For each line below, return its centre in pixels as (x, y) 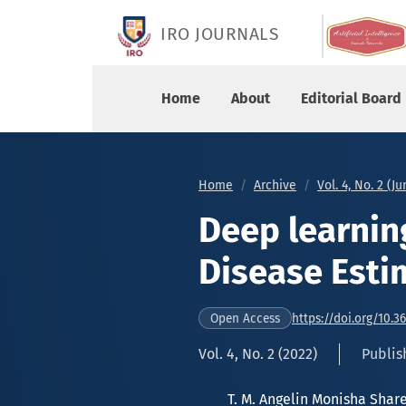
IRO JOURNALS (219, 34)
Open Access (245, 319)
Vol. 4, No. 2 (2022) (258, 354)
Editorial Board (351, 98)
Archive (275, 185)
